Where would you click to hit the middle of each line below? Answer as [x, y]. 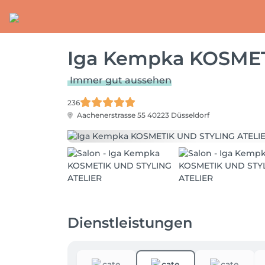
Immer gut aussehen [121, 80]
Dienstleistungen [130, 223]
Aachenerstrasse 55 [111, 115]
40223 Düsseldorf [178, 115]
